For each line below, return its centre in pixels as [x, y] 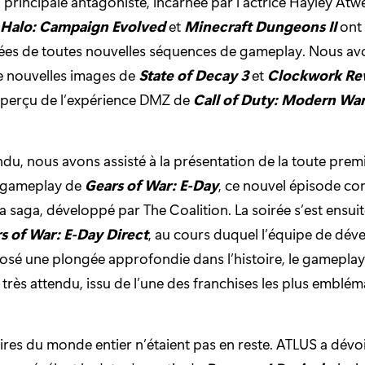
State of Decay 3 [193, 75]
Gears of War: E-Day [152, 185]
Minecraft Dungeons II [260, 26]
